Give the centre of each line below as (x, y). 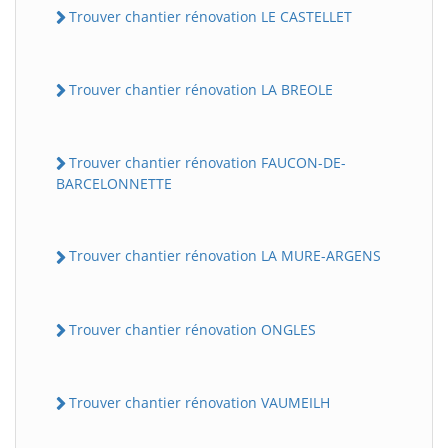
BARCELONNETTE (114, 184)
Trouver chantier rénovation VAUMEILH (199, 402)
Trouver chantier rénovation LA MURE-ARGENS (225, 256)
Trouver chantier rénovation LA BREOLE (201, 89)
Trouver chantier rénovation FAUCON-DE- (207, 163)
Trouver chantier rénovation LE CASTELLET (210, 16)
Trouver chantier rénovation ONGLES (192, 329)
